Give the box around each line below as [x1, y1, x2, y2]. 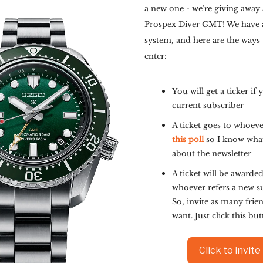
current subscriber [172, 101, 244, 110]
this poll [172, 135, 204, 144]
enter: [144, 52, 167, 60]
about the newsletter [172, 149, 251, 158]
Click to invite [199, 245, 261, 256]
